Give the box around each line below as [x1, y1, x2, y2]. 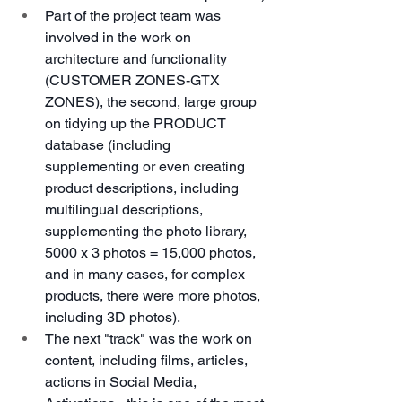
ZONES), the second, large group [45, 92, 260, 110]
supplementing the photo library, [45, 222, 250, 240]
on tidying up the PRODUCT [45, 114, 230, 132]
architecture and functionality [45, 49, 231, 67]
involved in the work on [45, 28, 195, 46]
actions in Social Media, [45, 372, 200, 390]
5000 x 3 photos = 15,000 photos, [45, 243, 259, 261]
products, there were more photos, [45, 286, 264, 304]
